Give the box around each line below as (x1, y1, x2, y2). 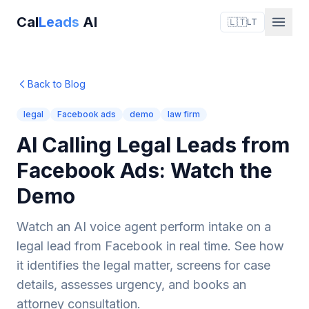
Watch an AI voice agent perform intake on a (17, 219, 271, 234)
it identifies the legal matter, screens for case (17, 258, 270, 272)
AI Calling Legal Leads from (17, 132, 290, 157)
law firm (168, 109, 200, 119)
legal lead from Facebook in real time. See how (17, 239, 284, 253)
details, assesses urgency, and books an (17, 277, 246, 292)
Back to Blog (28, 78, 86, 90)
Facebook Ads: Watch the (17, 158, 272, 183)
